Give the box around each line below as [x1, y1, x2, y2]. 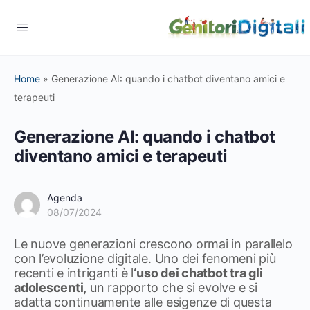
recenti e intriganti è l [14, 266, 134, 280]
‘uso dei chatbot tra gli [134, 266, 263, 280]
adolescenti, [14, 280, 87, 295]
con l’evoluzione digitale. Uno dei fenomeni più [14, 251, 276, 266]
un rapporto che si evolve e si [86, 280, 257, 295]
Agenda [47, 192, 82, 203]
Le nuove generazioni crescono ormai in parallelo [14, 237, 293, 251]
